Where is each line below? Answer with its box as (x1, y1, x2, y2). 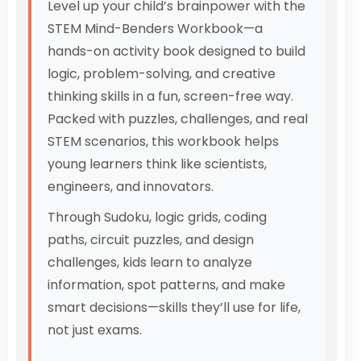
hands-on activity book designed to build (48, 42, 305, 61)
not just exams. (48, 321, 142, 340)
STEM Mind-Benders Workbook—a (48, 19, 263, 39)
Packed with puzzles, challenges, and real (48, 110, 308, 129)
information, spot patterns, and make (48, 276, 285, 295)
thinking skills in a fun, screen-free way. (48, 87, 293, 106)
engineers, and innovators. (48, 177, 214, 197)
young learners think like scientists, (48, 155, 267, 174)
